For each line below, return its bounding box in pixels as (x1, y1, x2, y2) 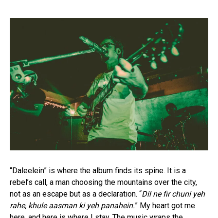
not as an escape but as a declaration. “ (10, 189, 142, 199)
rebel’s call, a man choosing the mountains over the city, (10, 178, 197, 187)
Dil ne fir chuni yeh (142, 189, 205, 199)
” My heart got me (135, 201, 195, 211)
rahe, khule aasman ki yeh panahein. (10, 201, 135, 211)
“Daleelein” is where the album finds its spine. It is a (10, 166, 186, 176)
